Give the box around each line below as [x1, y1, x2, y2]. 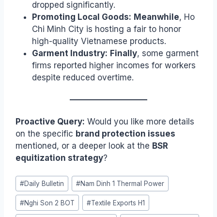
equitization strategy [15, 153, 103, 163]
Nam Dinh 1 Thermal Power [80, 179, 165, 187]
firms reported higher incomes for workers [32, 60, 196, 70]
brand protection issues [76, 128, 175, 139]
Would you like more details [85, 116, 194, 126]
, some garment [137, 48, 199, 58]
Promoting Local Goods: [32, 12, 131, 22]
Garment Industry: [32, 48, 108, 58]
